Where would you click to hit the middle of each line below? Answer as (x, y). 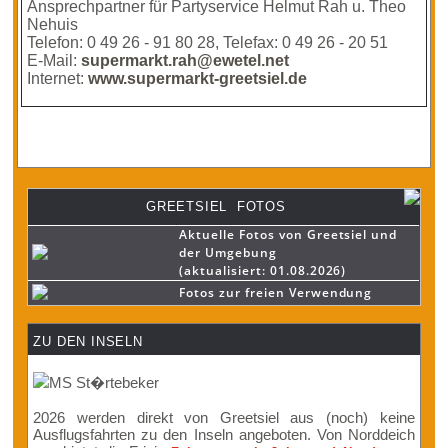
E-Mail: (54, 60)
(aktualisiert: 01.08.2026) (263, 270)
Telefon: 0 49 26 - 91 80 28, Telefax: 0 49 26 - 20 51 (208, 42)
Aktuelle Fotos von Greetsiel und (288, 234)
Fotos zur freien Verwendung (276, 292)
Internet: (58, 78)
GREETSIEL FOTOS (216, 206)
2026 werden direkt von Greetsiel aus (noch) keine (224, 417)
